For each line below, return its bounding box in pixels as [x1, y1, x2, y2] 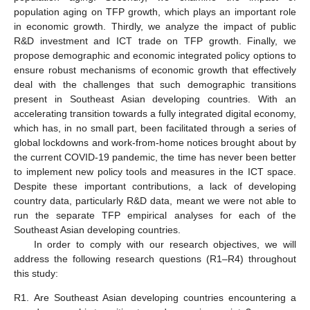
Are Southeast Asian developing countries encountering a [34, 292, 296, 304]
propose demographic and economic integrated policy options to [14, 49, 296, 61]
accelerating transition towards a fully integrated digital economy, [14, 107, 296, 119]
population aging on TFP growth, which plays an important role [14, 6, 296, 17]
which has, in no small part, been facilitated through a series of [14, 122, 296, 134]
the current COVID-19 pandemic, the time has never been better [14, 151, 296, 163]
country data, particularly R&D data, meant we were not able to [14, 194, 296, 206]
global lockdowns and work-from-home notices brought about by [14, 136, 296, 148]
